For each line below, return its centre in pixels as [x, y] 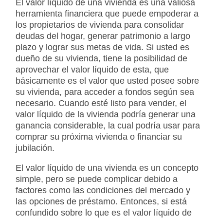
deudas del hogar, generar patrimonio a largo [103, 36]
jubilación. [35, 148]
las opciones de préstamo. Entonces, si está [101, 202]
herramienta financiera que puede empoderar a [107, 14]
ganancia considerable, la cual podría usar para [108, 126]
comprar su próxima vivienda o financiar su [99, 137]
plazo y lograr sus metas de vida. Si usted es [102, 47]
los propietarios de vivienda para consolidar [100, 25]
